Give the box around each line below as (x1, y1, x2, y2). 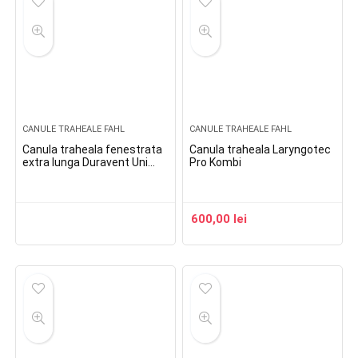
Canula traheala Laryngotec (189, 143, 332, 156)
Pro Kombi (189, 156, 242, 169)
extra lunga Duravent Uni (22, 156, 149, 169)
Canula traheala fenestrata (22, 143, 163, 156)
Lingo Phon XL (22, 169, 94, 181)
